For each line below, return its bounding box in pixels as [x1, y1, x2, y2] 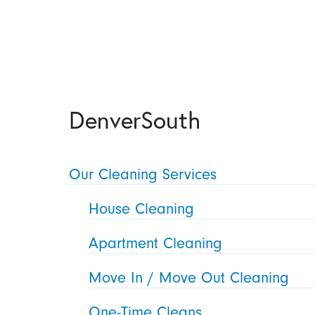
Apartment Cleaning [89, 235, 223, 253]
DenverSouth [69, 105, 201, 135]
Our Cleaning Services [69, 166, 217, 184]
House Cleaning [89, 200, 195, 219]
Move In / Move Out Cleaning [89, 269, 290, 288]
